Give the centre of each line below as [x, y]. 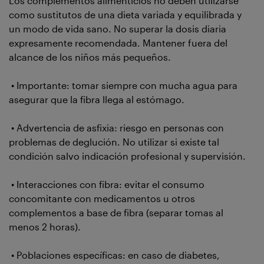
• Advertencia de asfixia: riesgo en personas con [116, 128]
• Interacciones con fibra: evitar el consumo [107, 184]
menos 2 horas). [45, 227]
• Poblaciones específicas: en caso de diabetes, [114, 255]
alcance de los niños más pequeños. [90, 57]
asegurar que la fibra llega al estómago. [97, 100]
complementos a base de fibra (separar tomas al [116, 213]
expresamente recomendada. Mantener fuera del [118, 43]
